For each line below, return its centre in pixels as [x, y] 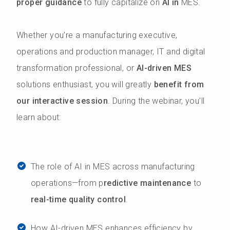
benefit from [179, 84]
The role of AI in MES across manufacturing [113, 166]
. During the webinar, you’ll [156, 101]
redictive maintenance [147, 183]
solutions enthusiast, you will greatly [85, 84]
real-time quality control [78, 199]
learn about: [39, 117]
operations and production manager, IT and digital [111, 51]
